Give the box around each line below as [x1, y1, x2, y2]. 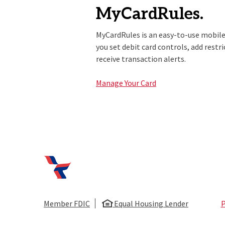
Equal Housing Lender [113, 198, 188, 208]
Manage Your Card [96, 78, 156, 88]
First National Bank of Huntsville [43, 154, 157, 164]
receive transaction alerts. [96, 54, 186, 64]
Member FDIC [44, 198, 90, 208]
